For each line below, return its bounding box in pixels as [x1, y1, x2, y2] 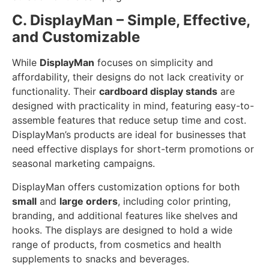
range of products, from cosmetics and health [12, 238, 221, 250]
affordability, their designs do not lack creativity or [12, 71, 244, 83]
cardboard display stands [99, 85, 217, 98]
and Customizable [12, 28, 140, 46]
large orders [59, 195, 118, 207]
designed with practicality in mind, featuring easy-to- [12, 100, 254, 112]
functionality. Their [12, 85, 99, 98]
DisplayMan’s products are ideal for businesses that [12, 128, 246, 141]
